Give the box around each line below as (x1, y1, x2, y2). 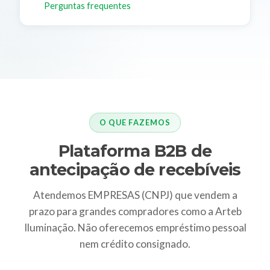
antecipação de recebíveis (29, 159, 241, 180)
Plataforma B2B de (58, 140, 212, 161)
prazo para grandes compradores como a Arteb (28, 204, 242, 218)
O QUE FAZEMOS (99, 118, 171, 128)
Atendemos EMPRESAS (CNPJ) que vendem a (33, 188, 237, 201)
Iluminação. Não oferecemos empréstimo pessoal (24, 221, 246, 234)
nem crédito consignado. (80, 237, 190, 250)
